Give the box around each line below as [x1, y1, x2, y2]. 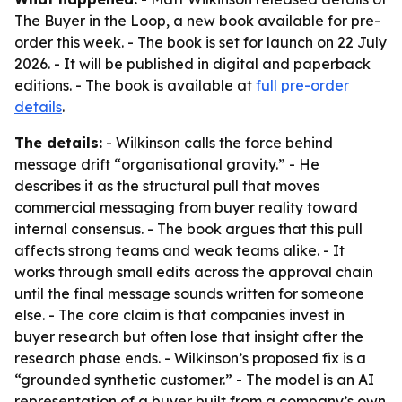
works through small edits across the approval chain [14, 263, 373, 281]
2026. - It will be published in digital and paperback [14, 55, 371, 73]
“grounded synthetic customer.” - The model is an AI [14, 371, 374, 389]
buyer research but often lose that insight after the [14, 328, 363, 345]
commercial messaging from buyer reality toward [14, 198, 358, 216]
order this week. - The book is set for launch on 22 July [14, 33, 387, 51]
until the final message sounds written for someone [14, 284, 364, 302]
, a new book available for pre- [166, 12, 380, 30]
